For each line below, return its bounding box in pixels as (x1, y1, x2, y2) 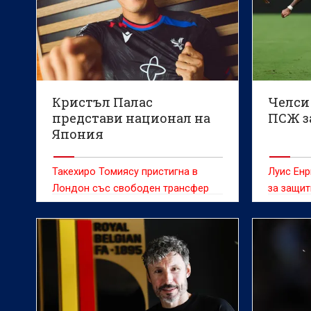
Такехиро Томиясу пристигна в (52, 165, 198, 178)
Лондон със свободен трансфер (52, 182, 209, 194)
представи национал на (52, 109, 210, 126)
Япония (52, 125, 103, 142)
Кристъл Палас (52, 93, 153, 110)
